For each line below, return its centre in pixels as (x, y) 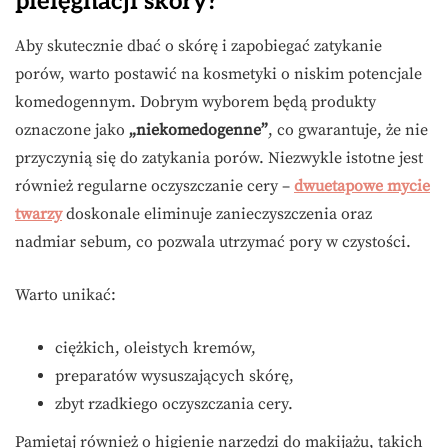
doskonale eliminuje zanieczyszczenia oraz (217, 214)
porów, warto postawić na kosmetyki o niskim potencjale (218, 74)
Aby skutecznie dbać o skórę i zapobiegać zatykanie (198, 46)
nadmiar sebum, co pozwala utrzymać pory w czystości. (213, 242)
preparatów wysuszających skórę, (174, 376)
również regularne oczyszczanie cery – (154, 186)
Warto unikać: (65, 295)
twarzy (38, 214)
